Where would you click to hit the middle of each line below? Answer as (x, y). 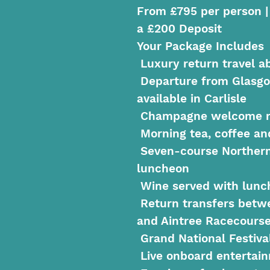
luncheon (163, 169)
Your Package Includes (200, 46)
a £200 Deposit (179, 29)
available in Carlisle (192, 99)
